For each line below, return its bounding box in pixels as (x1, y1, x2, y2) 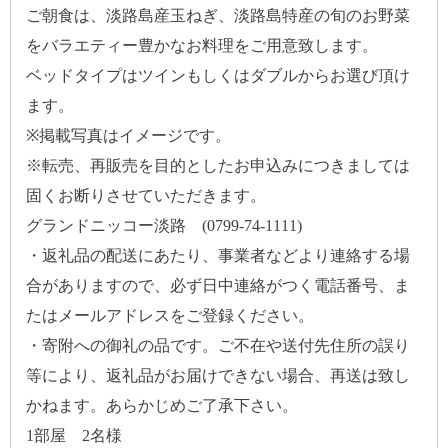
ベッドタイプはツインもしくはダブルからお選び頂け (26, 67, 410, 85)
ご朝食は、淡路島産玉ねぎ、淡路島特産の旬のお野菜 (26, 7, 410, 25)
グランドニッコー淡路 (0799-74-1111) (26, 217, 302, 235)
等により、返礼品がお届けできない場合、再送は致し (26, 367, 410, 385)
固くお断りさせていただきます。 (26, 187, 266, 205)
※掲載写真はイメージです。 (26, 127, 231, 145)
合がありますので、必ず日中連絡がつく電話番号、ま (26, 277, 410, 295)
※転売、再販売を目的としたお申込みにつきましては (26, 157, 410, 175)
